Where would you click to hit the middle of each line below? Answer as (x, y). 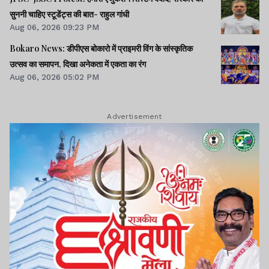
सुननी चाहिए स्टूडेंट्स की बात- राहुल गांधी (69, 14)
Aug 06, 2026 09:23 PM (54, 27)
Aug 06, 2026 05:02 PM (54, 77)
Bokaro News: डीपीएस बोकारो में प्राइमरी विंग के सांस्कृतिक (101, 49)
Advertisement (134, 117)
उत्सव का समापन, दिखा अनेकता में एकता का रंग (78, 64)
